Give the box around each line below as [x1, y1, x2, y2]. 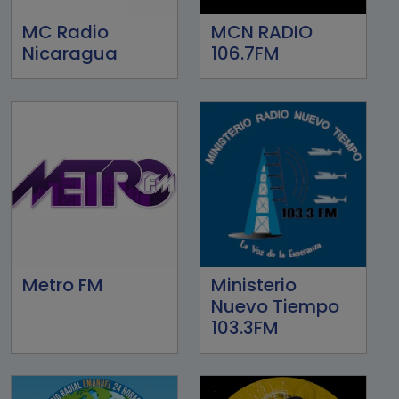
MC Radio [22, 19, 109, 45]
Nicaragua [22, 40, 118, 66]
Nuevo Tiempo [211, 293, 339, 319]
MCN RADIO [211, 19, 313, 45]
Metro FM [22, 272, 103, 297]
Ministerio [211, 272, 297, 297]
